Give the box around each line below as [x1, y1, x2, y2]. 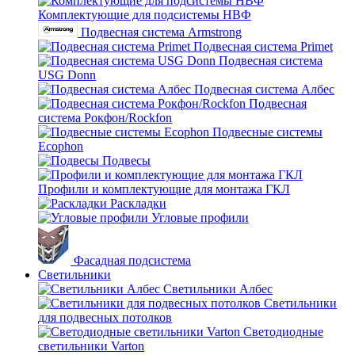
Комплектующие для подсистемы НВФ [38, 8, 251, 21]
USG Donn [38, 68, 96, 82]
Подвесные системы [212, 125, 323, 139]
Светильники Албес [163, 282, 273, 296]
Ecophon [38, 139, 83, 153]
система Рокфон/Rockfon [38, 111, 172, 124]
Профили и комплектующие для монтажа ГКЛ [38, 182, 290, 196]
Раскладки [110, 197, 166, 210]
